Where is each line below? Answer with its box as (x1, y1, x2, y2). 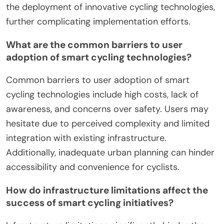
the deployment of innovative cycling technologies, (6, 1, 215, 13)
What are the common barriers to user (6, 38, 182, 51)
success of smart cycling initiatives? (6, 196, 173, 209)
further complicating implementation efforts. (6, 15, 190, 28)
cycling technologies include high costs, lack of (6, 88, 198, 101)
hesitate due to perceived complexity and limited (6, 117, 209, 130)
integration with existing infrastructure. (6, 132, 166, 144)
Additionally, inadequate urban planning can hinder (6, 146, 214, 159)
